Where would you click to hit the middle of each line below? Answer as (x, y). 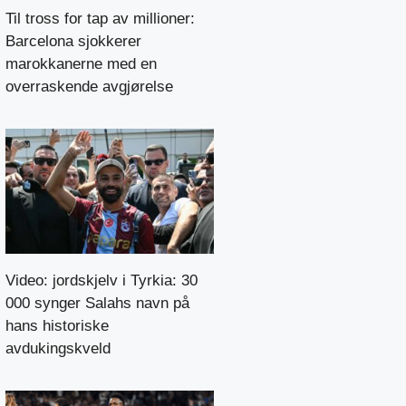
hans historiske (57, 325)
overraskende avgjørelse (89, 86)
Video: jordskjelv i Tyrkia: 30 (101, 280)
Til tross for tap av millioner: (100, 18)
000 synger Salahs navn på (97, 303)
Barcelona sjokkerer (73, 41)
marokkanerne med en (81, 63)
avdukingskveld (58, 348)
